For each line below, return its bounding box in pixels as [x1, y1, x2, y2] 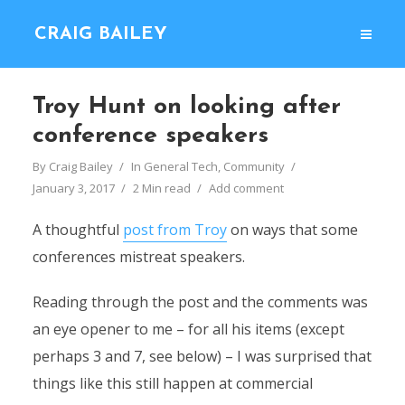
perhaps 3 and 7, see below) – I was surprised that [32, 346, 372, 366]
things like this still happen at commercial [32, 373, 313, 393]
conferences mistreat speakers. [32, 247, 245, 267]
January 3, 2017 [32, 180, 115, 196]
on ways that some [226, 220, 358, 240]
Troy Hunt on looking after [32, 95, 341, 119]
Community [222, 158, 285, 174]
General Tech [143, 158, 218, 174]
